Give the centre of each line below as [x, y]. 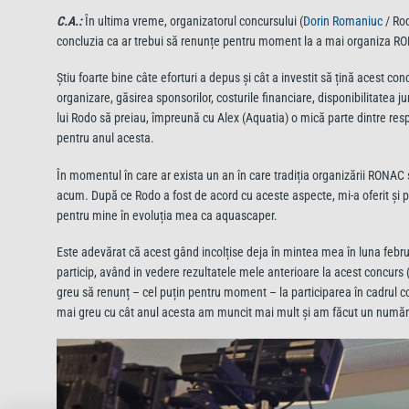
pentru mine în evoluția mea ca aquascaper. [167, 215]
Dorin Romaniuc [343, 21]
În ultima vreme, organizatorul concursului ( [193, 21]
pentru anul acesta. [105, 138]
